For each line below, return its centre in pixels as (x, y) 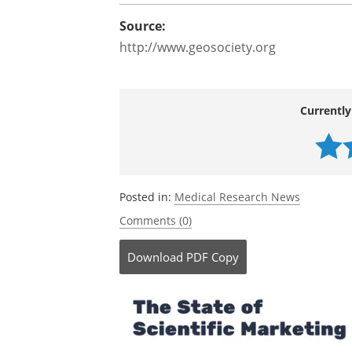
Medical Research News (237, 197)
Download (155, 257)
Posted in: (147, 197)
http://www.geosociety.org (198, 47)
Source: (143, 26)
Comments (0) (156, 220)
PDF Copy (213, 257)
